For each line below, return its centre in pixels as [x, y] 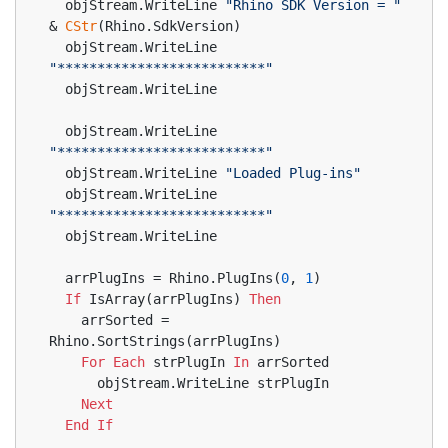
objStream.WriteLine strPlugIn [213, 383]
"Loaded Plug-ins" [293, 173]
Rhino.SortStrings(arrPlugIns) [165, 341]
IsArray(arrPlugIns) [165, 299]
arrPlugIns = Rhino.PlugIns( [173, 278]
